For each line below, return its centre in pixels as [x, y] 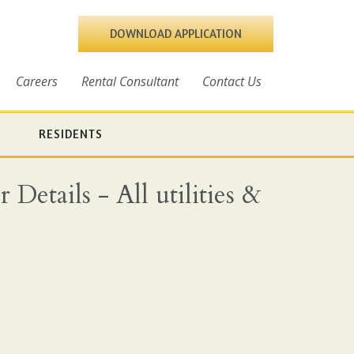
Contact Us [232, 81]
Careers [37, 81]
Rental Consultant [130, 81]
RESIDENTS [70, 134]
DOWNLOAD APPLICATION [176, 33]
